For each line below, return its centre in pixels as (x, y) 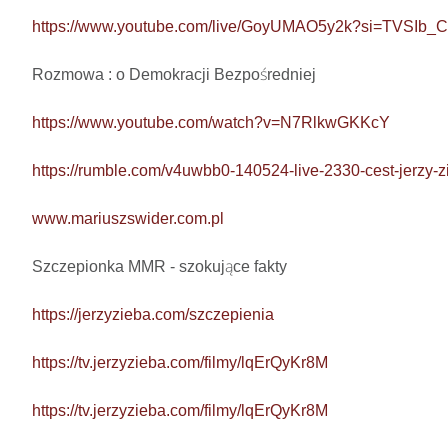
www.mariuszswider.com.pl (128, 219)
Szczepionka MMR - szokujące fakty (159, 267)
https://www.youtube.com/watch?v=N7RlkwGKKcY (211, 123)
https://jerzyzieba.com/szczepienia (153, 315)
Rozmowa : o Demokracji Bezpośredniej (174, 75)
